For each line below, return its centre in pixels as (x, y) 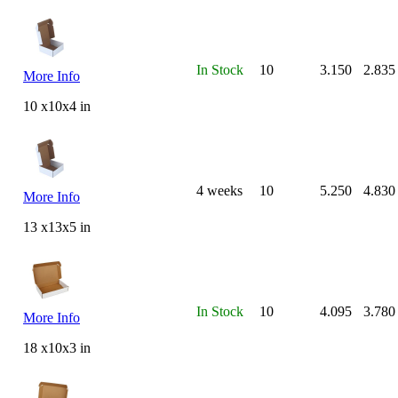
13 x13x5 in (57, 227)
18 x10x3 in (57, 347)
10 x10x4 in (57, 106)
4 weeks (219, 190)
